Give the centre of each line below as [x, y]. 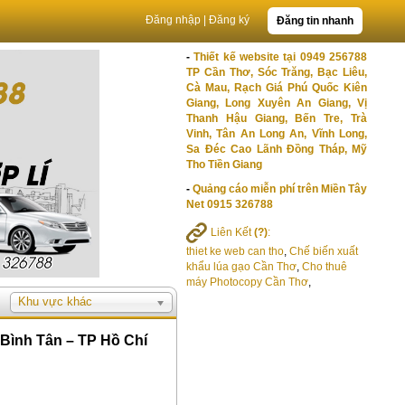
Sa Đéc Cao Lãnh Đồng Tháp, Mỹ [277, 149]
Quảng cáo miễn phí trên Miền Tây [280, 189]
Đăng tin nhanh [315, 21]
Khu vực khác [55, 302]
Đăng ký [229, 20]
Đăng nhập [173, 20]
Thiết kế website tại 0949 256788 [281, 57]
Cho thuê [325, 267]
